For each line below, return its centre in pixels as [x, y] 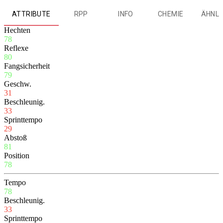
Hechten [17, 30]
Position [17, 156]
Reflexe [16, 48]
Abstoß [15, 138]
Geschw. [18, 84]
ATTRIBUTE [31, 14]
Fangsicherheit [27, 66]
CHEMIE [170, 14]
